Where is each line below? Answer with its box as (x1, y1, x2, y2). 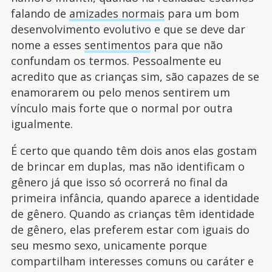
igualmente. (10, 117, 73, 132)
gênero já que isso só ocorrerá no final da (10, 175, 228, 190)
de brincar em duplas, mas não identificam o (10, 159, 245, 174)
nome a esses (10, 38, 84, 53)
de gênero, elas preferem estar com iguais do (10, 222, 250, 237)
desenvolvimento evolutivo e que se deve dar (10, 22, 245, 37)
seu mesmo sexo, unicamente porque (10, 238, 207, 253)
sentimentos (84, 38, 151, 53)
